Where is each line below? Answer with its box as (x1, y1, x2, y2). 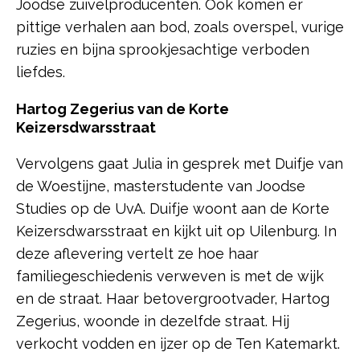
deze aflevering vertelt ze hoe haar (16, 245, 259, 263)
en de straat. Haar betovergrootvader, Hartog (16, 290, 329, 308)
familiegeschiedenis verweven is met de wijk (16, 268, 324, 285)
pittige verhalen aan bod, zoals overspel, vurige (16, 18, 344, 36)
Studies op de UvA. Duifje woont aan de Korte (16, 200, 329, 218)
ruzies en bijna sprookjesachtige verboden (16, 41, 309, 59)
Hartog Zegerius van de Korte (16, 100, 229, 118)
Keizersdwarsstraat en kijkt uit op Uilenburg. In (16, 223, 337, 240)
